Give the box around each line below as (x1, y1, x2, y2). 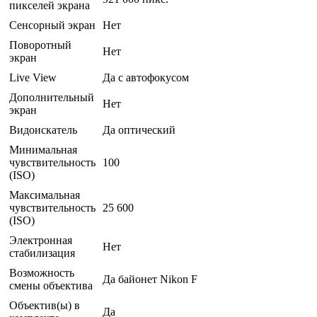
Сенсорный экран (9, 19, 96, 32)
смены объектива (9, 279, 93, 292)
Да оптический (103, 124, 175, 137)
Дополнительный (9, 91, 94, 104)
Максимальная (9, 189, 80, 202)
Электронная (9, 234, 72, 247)
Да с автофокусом (103, 71, 189, 84)
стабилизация (9, 247, 75, 260)
